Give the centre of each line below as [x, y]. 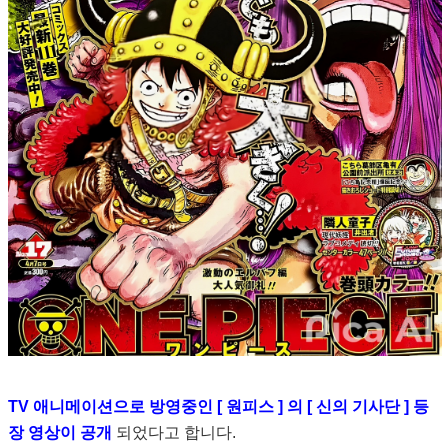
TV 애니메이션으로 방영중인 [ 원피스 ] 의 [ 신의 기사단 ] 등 [218, 407]
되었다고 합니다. [173, 433]
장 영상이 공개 [59, 433]
